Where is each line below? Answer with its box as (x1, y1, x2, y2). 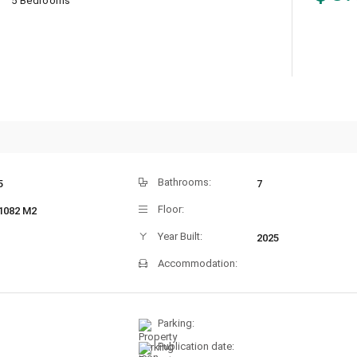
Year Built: (158, 230, 202, 243)
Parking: (158, 317, 194, 330)
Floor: (158, 203, 184, 216)
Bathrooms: (158, 176, 211, 189)
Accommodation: (158, 257, 237, 270)
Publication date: (158, 340, 234, 353)
